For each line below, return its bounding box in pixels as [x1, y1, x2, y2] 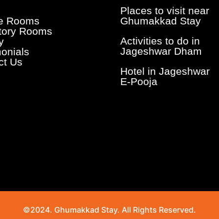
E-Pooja [120, 76, 158, 88]
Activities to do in [120, 35, 200, 47]
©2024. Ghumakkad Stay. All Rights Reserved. [23, 205, 196, 215]
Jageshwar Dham [120, 45, 202, 57]
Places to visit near [120, 5, 210, 17]
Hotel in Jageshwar [120, 66, 210, 77]
